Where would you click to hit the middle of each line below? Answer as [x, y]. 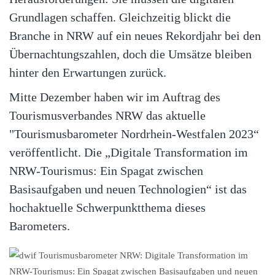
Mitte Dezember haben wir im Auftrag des [115, 97]
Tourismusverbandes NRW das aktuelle [107, 115]
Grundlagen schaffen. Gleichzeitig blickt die [120, 17]
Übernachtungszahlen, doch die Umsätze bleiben [130, 54]
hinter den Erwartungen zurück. [88, 72]
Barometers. [41, 226]
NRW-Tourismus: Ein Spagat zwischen [106, 171]
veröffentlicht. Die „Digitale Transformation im [129, 152]
